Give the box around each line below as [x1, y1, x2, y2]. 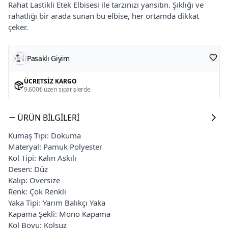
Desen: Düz [8, 163, 48, 174]
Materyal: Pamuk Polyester [8, 141, 102, 152]
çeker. [8, 21, 28, 32]
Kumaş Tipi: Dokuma [8, 130, 81, 140]
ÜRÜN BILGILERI [17, 111, 79, 123]
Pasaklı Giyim [27, 53, 70, 63]
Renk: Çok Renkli [8, 186, 66, 196]
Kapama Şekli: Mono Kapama [8, 208, 110, 219]
